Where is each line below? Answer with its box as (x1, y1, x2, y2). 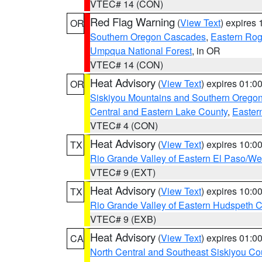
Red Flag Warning (90, 14, 175, 29)
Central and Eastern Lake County (90, 105, 227, 118)
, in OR (192, 44, 220, 57)
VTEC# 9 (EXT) (90, 166, 156, 179)
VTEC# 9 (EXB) (90, 212, 156, 226)
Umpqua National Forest (90, 44, 192, 57)
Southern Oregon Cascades (90, 30, 206, 43)
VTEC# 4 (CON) (90, 119, 158, 132)
